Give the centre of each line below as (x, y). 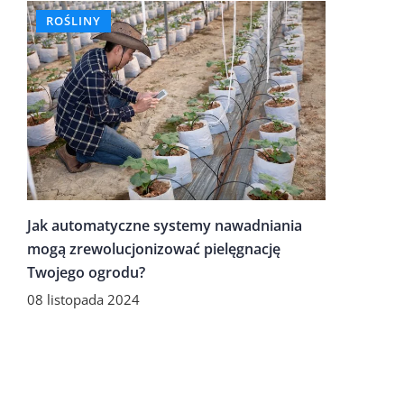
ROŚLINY (73, 21)
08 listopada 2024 (83, 299)
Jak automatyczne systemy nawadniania (165, 225)
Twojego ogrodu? (86, 272)
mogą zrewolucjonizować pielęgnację (154, 248)
